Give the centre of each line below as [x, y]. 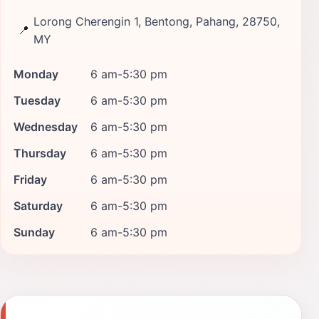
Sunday [34, 232]
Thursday [40, 153]
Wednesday [46, 126]
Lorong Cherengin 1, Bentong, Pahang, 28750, [157, 21]
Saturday [38, 205]
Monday [36, 74]
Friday [30, 179]
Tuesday [37, 100]
